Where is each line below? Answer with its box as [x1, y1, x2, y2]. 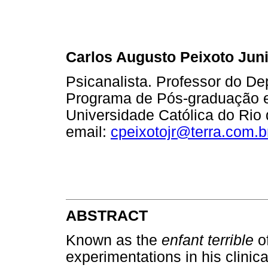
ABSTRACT [66, 207, 148, 224]
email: [66, 123, 111, 140]
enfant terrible [162, 232, 254, 248]
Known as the [66, 232, 162, 248]
